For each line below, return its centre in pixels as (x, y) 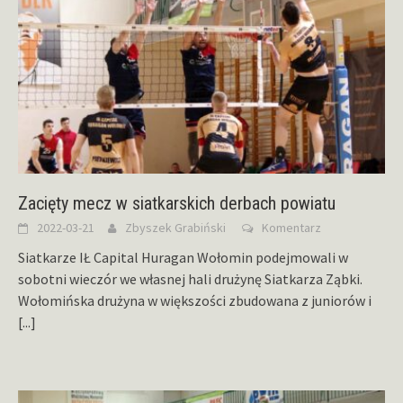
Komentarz (291, 228)
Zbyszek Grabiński (175, 228)
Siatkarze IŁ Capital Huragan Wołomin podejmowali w (183, 258)
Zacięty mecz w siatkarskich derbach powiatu (177, 204)
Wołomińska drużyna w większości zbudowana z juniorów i (195, 301)
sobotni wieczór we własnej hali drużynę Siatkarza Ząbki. (190, 279)
